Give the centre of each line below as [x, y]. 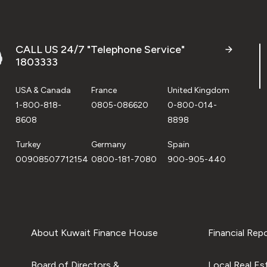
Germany [109, 145]
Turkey [28, 145]
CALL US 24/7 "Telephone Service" [100, 49]
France [104, 90]
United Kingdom [198, 90]
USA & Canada [43, 90]
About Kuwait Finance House [94, 233]
